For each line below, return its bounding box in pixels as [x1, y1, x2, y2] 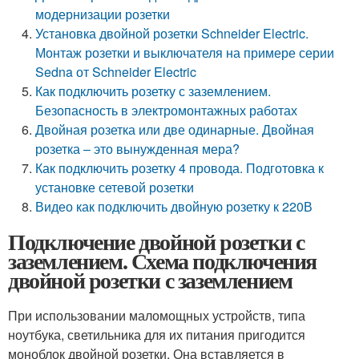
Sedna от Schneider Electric [35, 63, 197, 81]
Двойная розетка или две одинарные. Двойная [35, 120, 315, 139]
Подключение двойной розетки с [8, 225, 305, 258]
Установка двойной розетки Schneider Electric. [35, 24, 309, 42]
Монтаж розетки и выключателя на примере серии [35, 43, 335, 62]
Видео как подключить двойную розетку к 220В [35, 197, 313, 216]
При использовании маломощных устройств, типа [8, 306, 305, 325]
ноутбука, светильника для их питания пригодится [8, 325, 305, 344]
